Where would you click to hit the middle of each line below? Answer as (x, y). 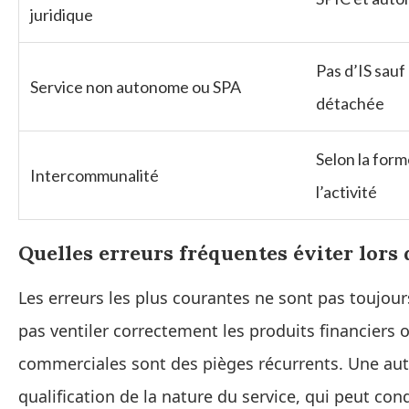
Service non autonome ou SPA (136, 87)
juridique (62, 15)
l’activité (346, 192)
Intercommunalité (94, 176)
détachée (350, 104)
